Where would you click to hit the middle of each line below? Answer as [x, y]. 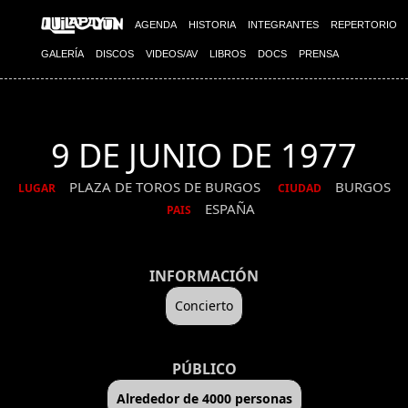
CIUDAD [299, 188]
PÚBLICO [204, 368]
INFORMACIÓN [204, 275]
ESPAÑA [230, 208]
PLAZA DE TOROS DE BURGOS [166, 187]
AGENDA [156, 25]
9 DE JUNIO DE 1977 [204, 155]
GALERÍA [62, 54]
